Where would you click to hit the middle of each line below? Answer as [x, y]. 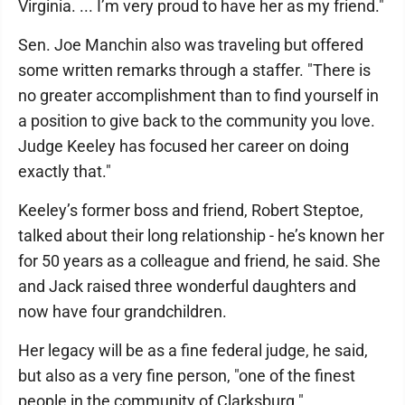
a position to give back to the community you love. [197, 121]
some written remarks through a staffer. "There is [194, 70]
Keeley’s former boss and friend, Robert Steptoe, [191, 210]
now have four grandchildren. [122, 311]
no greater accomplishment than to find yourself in [198, 95]
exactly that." [65, 171]
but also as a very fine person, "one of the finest [187, 376]
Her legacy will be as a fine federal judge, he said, [193, 350]
